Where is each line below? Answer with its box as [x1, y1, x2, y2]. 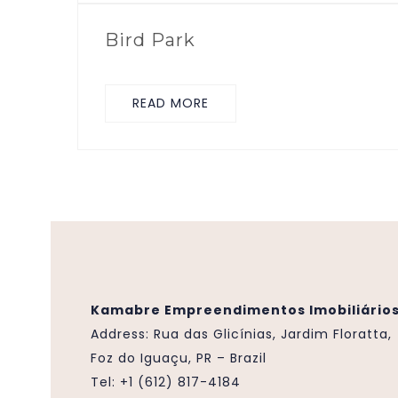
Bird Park [105, 29, 195, 51]
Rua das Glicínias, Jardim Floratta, [154, 325, 392, 343]
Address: [91, 325, 154, 343]
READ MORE [132, 94, 209, 112]
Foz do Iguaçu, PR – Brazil [91, 349, 267, 367]
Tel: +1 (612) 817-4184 [91, 373, 241, 391]
